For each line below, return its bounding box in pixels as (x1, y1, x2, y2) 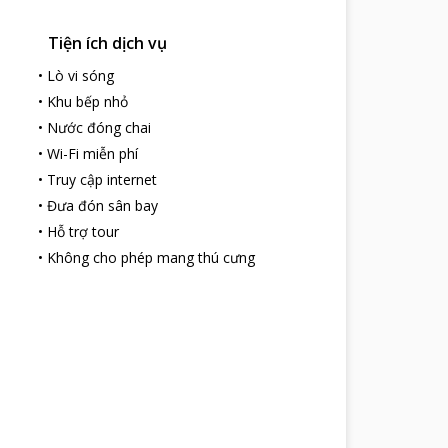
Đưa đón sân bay (46, 196, 158, 215)
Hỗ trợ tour (46, 222, 119, 241)
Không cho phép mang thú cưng (46, 248, 255, 267)
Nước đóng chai (46, 118, 151, 137)
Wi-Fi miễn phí (46, 144, 138, 163)
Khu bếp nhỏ (46, 92, 128, 111)
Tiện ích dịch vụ (47, 32, 167, 54)
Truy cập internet (46, 170, 157, 189)
